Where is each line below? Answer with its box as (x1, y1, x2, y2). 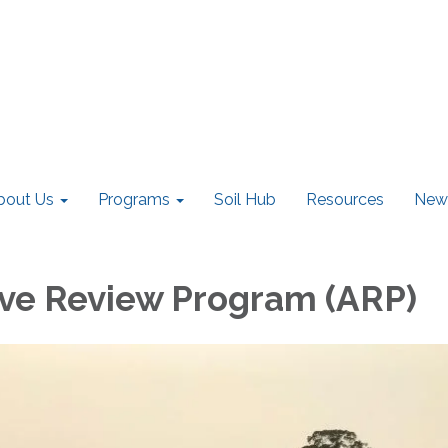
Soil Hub (214, 190, 276, 209)
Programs (98, 190, 170, 209)
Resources (306, 190, 384, 209)
